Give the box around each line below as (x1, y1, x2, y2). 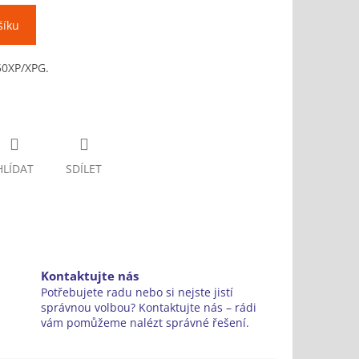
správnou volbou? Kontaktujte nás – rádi (40, 300, 256, 316)
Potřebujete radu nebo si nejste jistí (40, 284, 233, 301)
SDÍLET (66, 161, 102, 177)
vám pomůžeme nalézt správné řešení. (40, 315, 249, 331)
